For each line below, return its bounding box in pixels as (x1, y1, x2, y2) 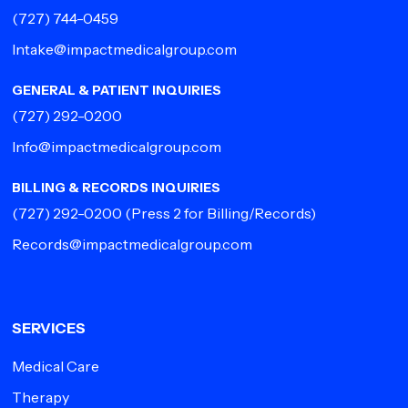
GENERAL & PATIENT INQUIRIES (12, 82, 222, 98)
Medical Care (12, 357, 100, 375)
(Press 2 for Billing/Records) (122, 204, 317, 222)
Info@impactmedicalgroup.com (12, 138, 222, 156)
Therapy (12, 388, 70, 406)
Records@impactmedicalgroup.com (12, 235, 253, 253)
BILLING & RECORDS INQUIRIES (12, 179, 221, 196)
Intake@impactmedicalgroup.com (12, 40, 238, 58)
